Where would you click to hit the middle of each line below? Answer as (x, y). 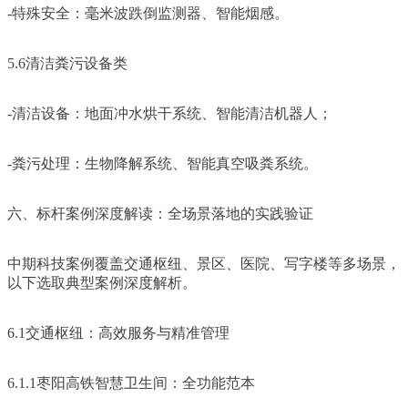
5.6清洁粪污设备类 (67, 63)
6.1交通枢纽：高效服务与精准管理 (118, 332)
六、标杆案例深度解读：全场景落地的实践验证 (160, 213)
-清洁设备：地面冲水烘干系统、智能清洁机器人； (170, 113)
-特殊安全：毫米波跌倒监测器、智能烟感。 (148, 13)
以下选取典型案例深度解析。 (102, 282)
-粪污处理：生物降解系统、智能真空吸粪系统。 (163, 163)
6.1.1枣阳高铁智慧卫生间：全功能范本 (131, 382)
